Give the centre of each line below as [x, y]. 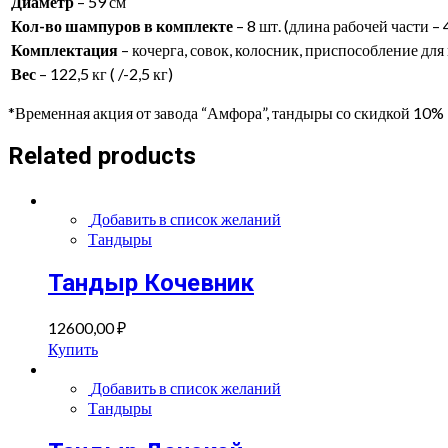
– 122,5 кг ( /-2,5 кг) [104, 73]
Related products [102, 156]
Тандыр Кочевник [151, 283]
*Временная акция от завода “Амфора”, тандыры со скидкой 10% [226, 112]
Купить [73, 349]
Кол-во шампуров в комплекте [122, 25]
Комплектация [64, 49]
